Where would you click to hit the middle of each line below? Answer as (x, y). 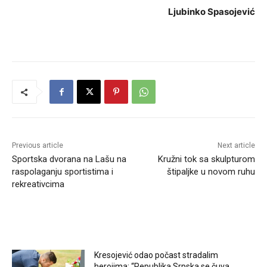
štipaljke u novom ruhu (211, 172)
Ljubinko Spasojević (212, 12)
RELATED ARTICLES (56, 226)
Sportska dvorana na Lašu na (69, 159)
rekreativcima (38, 184)
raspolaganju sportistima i (63, 172)
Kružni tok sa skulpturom (206, 159)
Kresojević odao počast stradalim (156, 255)
